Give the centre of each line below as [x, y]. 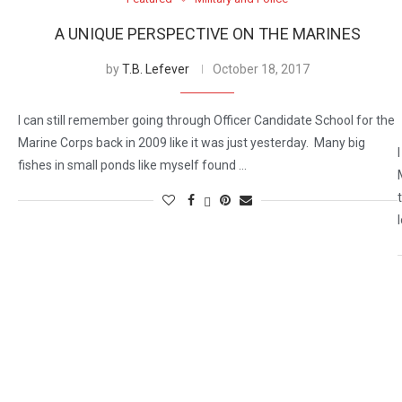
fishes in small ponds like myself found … [132, 166]
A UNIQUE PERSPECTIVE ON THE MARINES [207, 34]
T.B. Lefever [155, 70]
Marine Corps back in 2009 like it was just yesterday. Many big [192, 143]
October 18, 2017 [261, 70]
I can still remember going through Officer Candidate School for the [206, 121]
